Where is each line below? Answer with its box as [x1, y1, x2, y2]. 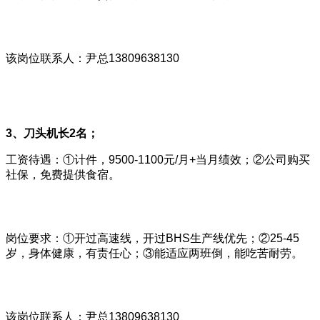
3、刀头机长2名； [6, 126, 99, 139]
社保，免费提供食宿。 [6, 168, 120, 181]
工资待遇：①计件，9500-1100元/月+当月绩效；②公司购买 [6, 153, 310, 166]
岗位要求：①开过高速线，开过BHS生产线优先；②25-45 [6, 231, 299, 244]
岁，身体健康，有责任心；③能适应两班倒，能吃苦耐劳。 [6, 246, 303, 259]
